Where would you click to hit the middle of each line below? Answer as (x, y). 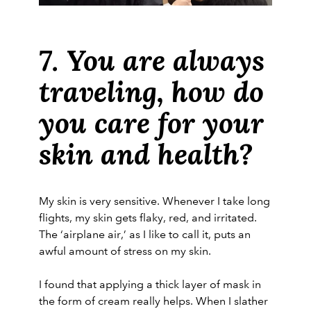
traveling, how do (151, 91)
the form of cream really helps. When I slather (153, 301)
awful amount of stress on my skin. (126, 251)
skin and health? (146, 153)
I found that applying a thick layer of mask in (150, 285)
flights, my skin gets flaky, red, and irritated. (148, 218)
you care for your (151, 122)
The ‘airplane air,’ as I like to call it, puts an (145, 235)
